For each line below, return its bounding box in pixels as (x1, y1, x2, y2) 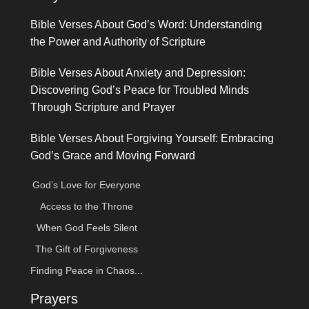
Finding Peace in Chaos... (30, 264, 143, 276)
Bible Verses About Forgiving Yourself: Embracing (30, 132, 275, 144)
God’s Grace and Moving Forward (30, 149, 196, 161)
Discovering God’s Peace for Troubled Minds (30, 83, 250, 96)
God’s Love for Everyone (32, 179, 141, 190)
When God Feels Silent (36, 221, 137, 233)
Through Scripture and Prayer (30, 101, 176, 113)
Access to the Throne (40, 200, 134, 212)
